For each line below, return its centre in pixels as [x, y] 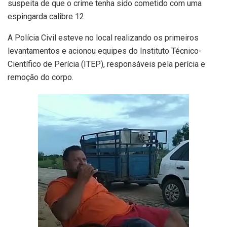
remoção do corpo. [41, 78]
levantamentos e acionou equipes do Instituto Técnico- [105, 51]
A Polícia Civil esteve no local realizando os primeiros [103, 38]
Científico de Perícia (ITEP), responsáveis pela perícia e [106, 64]
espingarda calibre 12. [47, 17]
